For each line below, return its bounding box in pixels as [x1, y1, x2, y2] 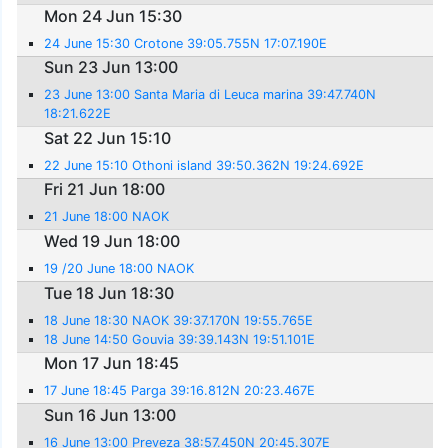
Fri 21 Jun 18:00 [44, 179, 166, 200]
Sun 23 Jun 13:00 [44, 57, 179, 78]
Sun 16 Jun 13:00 [44, 404, 177, 425]
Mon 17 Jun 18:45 [44, 353, 180, 374]
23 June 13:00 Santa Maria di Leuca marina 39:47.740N [44, 87, 377, 103]
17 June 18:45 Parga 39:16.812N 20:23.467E [44, 383, 316, 399]
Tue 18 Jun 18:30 [44, 282, 175, 303]
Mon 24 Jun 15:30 [44, 5, 183, 26]
